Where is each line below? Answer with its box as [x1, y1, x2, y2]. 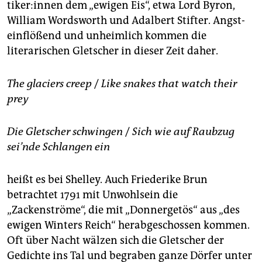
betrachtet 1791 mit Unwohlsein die [7, 188, 178, 201]
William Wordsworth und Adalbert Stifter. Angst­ [7, 13, 245, 27]
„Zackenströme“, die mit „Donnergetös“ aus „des [7, 203, 240, 216]
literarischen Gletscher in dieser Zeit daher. [7, 44, 218, 57]
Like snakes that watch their [101, 77, 237, 90]
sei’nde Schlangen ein [7, 140, 110, 153]
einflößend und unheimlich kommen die [7, 29, 206, 42]
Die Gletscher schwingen [7, 125, 123, 138]
